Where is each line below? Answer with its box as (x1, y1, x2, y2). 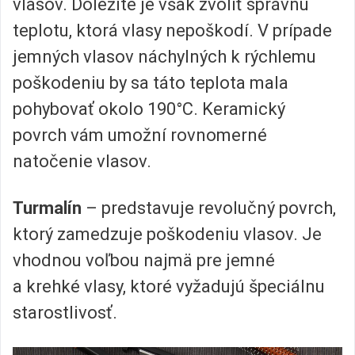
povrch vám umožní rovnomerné (13, 125, 267, 146)
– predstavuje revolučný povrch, (82, 198, 336, 219)
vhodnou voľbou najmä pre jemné (13, 250, 275, 271)
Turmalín (13, 198, 82, 219)
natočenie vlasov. (13, 151, 151, 172)
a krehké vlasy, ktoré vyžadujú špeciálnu (13, 277, 325, 297)
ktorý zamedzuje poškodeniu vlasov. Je (13, 224, 322, 245)
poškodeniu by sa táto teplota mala (13, 73, 288, 94)
